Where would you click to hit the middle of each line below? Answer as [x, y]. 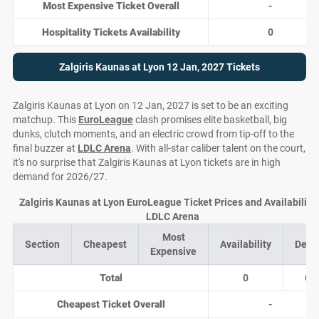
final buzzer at [45, 148]
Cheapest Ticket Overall [111, 304]
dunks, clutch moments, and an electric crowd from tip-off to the [153, 134]
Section [42, 244]
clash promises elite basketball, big [210, 120]
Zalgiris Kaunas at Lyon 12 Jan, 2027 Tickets [159, 67]
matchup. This [46, 120]
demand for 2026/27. [60, 177]
